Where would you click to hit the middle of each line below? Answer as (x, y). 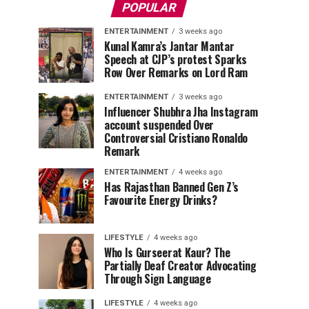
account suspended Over (159, 125)
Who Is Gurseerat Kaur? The (167, 253)
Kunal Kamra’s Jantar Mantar (169, 47)
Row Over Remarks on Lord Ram (176, 73)
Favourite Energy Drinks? (161, 200)
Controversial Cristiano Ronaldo (176, 138)
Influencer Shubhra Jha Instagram (181, 112)
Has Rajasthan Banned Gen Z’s (172, 187)
